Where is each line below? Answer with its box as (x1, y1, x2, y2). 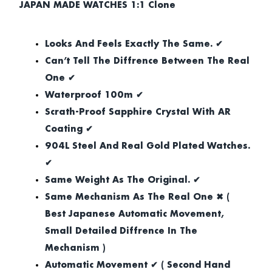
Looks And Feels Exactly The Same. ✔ (45, 39, 223, 49)
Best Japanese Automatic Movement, (45, 209, 224, 219)
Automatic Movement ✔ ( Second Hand (45, 260, 230, 270)
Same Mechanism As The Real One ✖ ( (45, 192, 229, 202)
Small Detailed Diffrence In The (45, 226, 197, 236)
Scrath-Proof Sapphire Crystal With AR (45, 107, 231, 117)
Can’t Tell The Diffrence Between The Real (45, 56, 250, 66)
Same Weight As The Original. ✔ (45, 175, 200, 185)
